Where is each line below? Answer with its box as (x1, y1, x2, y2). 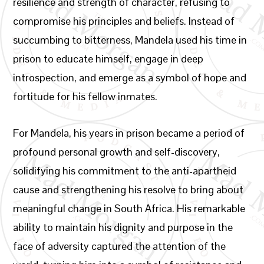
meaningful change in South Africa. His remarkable (13, 202, 246, 215)
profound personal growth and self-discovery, (13, 145, 220, 159)
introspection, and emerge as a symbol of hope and (13, 71, 247, 84)
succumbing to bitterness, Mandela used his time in (13, 33, 247, 47)
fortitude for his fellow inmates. (13, 90, 158, 103)
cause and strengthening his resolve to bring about (13, 183, 244, 196)
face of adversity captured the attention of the (13, 239, 226, 253)
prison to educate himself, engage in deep (13, 52, 204, 65)
